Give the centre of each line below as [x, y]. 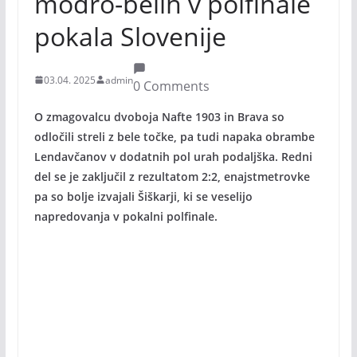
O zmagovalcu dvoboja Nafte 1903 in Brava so [159, 117]
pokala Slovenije [130, 36]
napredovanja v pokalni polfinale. [126, 216]
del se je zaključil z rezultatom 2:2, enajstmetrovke [172, 177]
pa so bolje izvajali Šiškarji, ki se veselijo [143, 196]
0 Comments [171, 86]
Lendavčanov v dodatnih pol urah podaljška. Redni [173, 157]
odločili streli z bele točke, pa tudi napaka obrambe [174, 137]
